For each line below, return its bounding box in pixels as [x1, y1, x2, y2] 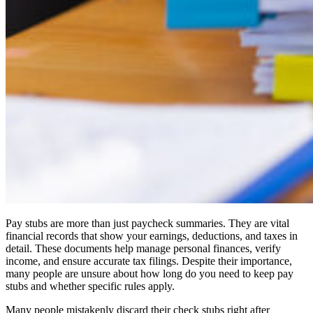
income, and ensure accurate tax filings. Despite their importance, [6, 255, 292, 268]
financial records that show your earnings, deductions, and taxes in [6, 230, 298, 242]
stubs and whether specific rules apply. [6, 280, 175, 293]
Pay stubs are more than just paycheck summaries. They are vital [6, 217, 289, 230]
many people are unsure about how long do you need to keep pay [6, 268, 293, 280]
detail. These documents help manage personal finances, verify [6, 242, 281, 255]
